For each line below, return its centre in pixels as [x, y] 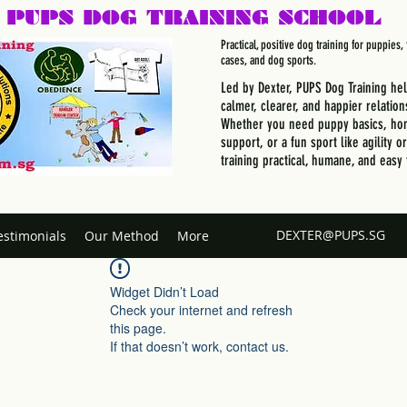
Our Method [122, 236]
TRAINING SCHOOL [264, 18]
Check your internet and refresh [201, 310]
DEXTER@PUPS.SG [331, 235]
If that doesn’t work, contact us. [199, 347]
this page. [138, 328]
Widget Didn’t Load [164, 292]
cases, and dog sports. [268, 60]
